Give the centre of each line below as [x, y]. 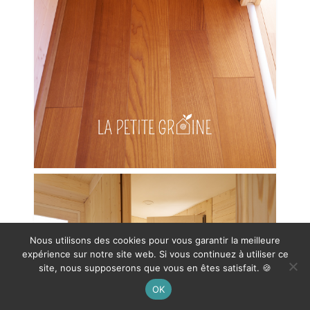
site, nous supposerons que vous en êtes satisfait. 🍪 [155, 268]
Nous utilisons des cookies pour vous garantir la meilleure [155, 240]
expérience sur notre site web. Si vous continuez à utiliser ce [155, 254]
